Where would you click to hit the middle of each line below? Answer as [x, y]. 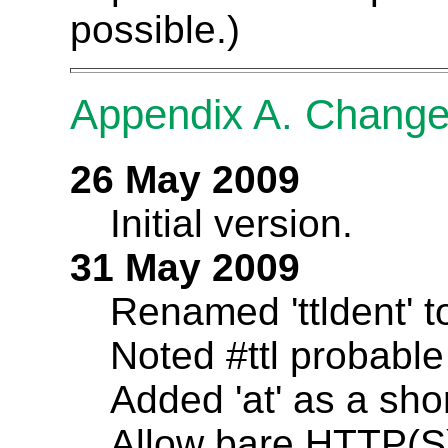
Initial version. [231, 223]
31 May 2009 [185, 267]
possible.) [155, 29]
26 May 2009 [185, 179]
